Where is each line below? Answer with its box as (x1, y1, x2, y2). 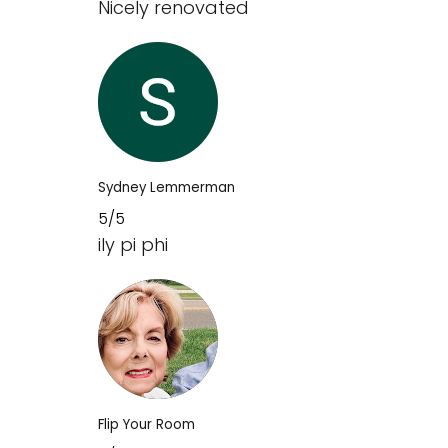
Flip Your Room (98, 414, 195, 434)
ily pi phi (98, 231, 168, 257)
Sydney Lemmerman (98, 177, 235, 197)
